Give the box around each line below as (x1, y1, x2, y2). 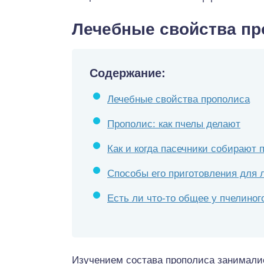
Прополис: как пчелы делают (107, 118, 240, 130)
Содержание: (90, 67, 166, 80)
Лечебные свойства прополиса (107, 94, 250, 105)
